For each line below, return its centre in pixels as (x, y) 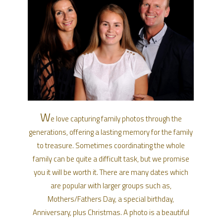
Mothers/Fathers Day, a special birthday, (111, 199)
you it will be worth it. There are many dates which (111, 172)
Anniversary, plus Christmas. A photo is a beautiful (111, 212)
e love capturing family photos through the (116, 118)
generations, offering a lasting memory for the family (111, 132)
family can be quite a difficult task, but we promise (111, 159)
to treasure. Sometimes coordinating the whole (111, 145)
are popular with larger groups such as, (111, 185)
